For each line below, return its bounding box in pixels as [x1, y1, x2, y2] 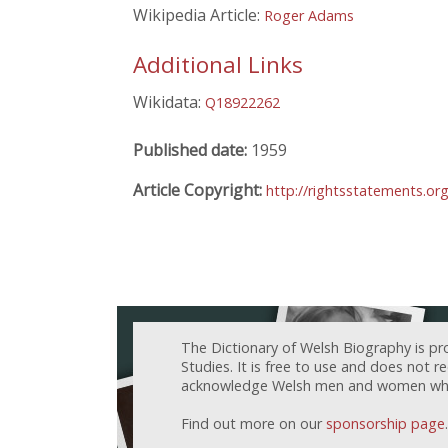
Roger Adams [264, 6, 354, 26]
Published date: [133, 138, 251, 161]
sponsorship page [326, 413, 445, 433]
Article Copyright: [133, 178, 266, 201]
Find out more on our [181, 413, 326, 433]
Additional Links [133, 48, 303, 80]
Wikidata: [133, 90, 205, 113]
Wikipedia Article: [133, 4, 264, 27]
